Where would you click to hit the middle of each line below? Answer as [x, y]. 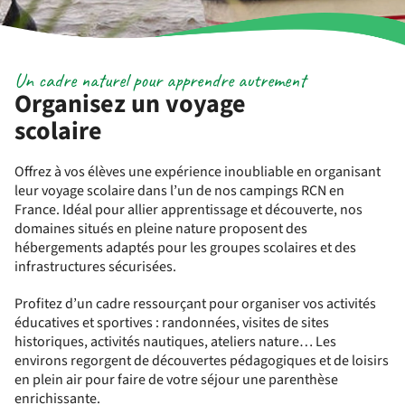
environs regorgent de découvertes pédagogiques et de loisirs [202, 361]
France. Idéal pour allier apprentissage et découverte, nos [188, 210]
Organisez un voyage [130, 104]
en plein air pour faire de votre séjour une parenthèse [176, 380]
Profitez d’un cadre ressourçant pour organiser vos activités [195, 304]
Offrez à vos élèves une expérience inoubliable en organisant [198, 172]
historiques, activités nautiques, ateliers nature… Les [175, 342]
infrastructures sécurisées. [95, 267]
